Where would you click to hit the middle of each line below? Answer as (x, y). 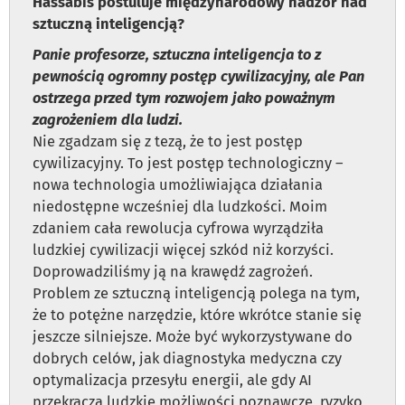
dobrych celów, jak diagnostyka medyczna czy (187, 359)
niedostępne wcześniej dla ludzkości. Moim (180, 207)
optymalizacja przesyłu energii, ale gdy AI (172, 381)
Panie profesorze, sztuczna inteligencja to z (177, 55)
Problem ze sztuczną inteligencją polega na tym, (196, 294)
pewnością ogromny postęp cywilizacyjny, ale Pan (198, 77)
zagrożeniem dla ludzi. (108, 120)
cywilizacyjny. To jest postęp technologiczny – (188, 164)
